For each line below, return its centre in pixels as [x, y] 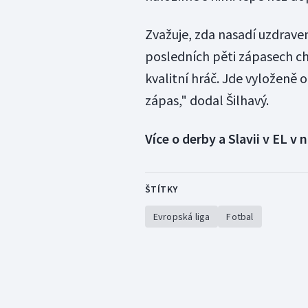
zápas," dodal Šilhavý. [207, 100]
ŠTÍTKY [161, 189]
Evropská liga [181, 217]
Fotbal [240, 217]
